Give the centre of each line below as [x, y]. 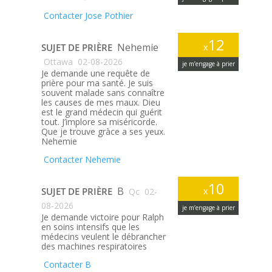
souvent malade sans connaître [103, 93]
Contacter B [66, 264]
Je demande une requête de [95, 73]
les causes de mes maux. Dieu [100, 102]
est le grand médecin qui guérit [101, 112]
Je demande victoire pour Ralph [102, 217]
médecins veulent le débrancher [103, 236]
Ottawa [57, 62]
